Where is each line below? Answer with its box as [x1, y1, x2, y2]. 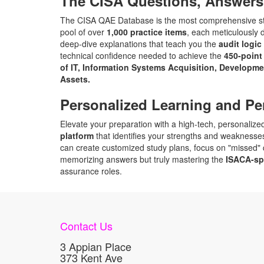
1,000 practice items [107, 26, 187, 38]
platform [60, 130, 94, 141]
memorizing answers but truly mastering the [60, 153, 226, 165]
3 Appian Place [60, 239, 131, 254]
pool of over [60, 26, 107, 38]
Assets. [60, 73, 90, 85]
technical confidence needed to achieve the [60, 49, 224, 61]
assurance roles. [60, 165, 122, 177]
